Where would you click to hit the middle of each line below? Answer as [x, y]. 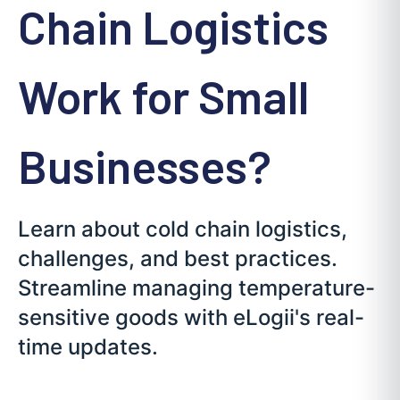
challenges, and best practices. [178, 259]
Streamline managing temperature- [196, 288]
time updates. [88, 347]
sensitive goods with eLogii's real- [191, 318]
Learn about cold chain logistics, [183, 229]
